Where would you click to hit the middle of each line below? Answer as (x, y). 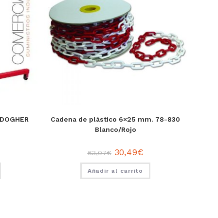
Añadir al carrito (116, 171)
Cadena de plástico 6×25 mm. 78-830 (116, 119)
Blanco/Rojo (115, 130)
